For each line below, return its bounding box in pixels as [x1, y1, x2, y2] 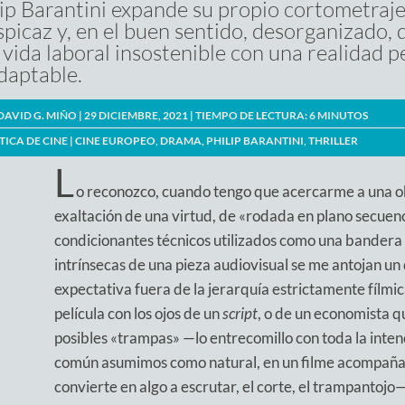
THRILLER [308, 134, 358, 147]
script [222, 304, 258, 323]
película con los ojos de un [54, 304, 222, 323]
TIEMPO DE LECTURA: [195, 108, 307, 122]
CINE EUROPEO [75, 134, 155, 147]
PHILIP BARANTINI [206, 134, 304, 147]
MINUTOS [317, 108, 368, 122]
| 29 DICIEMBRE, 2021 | [77, 108, 195, 122]
